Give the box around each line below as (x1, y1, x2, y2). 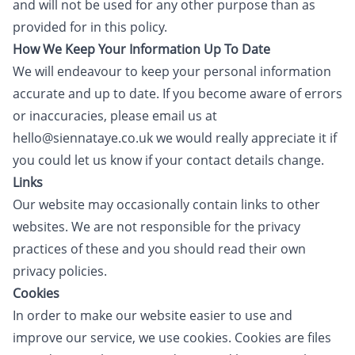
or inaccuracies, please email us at (13, 107, 217, 124)
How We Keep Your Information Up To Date (13, 40, 270, 58)
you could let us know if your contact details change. (13, 151, 324, 169)
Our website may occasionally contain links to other (13, 196, 320, 213)
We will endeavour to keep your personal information (13, 63, 331, 80)
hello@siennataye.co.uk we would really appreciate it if (13, 129, 337, 147)
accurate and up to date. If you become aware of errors (13, 85, 342, 102)
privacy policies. (13, 262, 107, 280)
